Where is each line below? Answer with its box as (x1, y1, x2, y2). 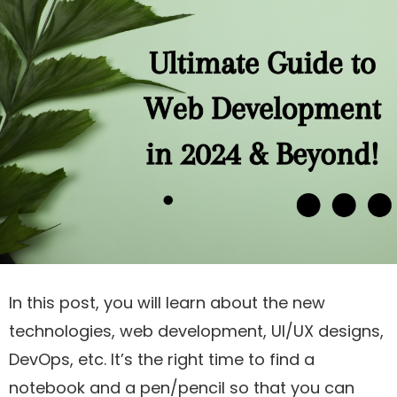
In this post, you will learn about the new (9, 291, 325, 314)
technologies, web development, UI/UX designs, (9, 319, 384, 342)
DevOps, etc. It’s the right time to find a (9, 347, 315, 370)
